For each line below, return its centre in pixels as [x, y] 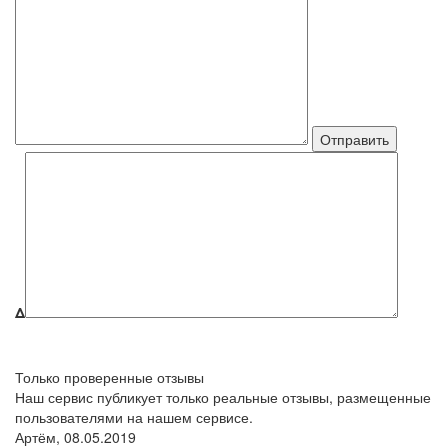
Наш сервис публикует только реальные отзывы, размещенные [223, 396]
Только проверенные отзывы [109, 376]
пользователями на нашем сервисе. [134, 416]
